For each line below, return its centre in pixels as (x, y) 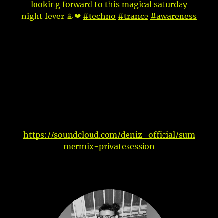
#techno (99, 16)
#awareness (173, 16)
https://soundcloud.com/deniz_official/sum (109, 135)
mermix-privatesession (109, 146)
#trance (133, 16)
